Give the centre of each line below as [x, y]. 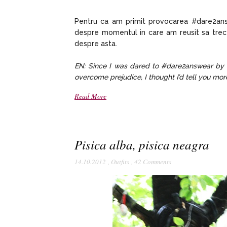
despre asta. [96, 43]
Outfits [120, 161]
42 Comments [153, 161]
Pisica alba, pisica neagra [142, 144]
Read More [90, 96]
